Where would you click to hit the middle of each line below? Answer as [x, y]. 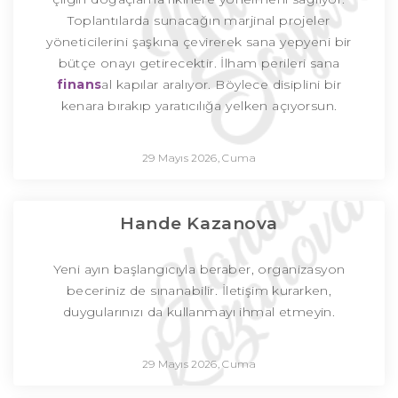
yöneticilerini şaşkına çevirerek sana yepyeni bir [199, 42]
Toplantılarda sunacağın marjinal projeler [199, 21]
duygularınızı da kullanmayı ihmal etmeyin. [199, 312]
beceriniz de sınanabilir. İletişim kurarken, [199, 291]
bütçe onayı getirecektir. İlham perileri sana [199, 64]
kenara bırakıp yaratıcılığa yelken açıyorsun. [199, 106]
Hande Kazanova [199, 224]
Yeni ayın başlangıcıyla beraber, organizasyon [199, 270]
